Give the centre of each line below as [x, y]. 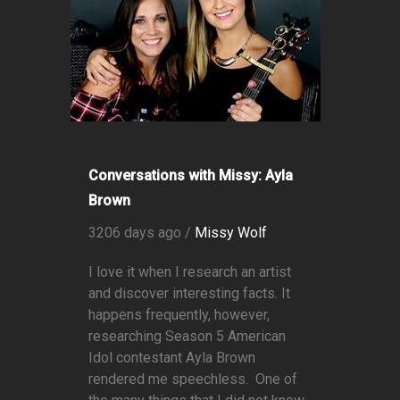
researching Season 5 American [187, 337]
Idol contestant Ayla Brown [172, 358]
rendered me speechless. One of [193, 379]
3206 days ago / [142, 233]
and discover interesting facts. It [189, 294]
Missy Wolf [231, 233]
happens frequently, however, [179, 315]
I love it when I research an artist [190, 272]
